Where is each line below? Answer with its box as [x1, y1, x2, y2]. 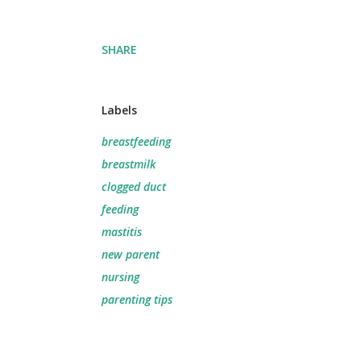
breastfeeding [102, 134, 171, 149]
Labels [102, 102, 137, 118]
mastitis [102, 224, 142, 239]
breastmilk [102, 156, 156, 172]
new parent [102, 247, 160, 262]
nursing [102, 269, 139, 284]
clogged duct [102, 179, 166, 194]
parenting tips [102, 292, 172, 307]
